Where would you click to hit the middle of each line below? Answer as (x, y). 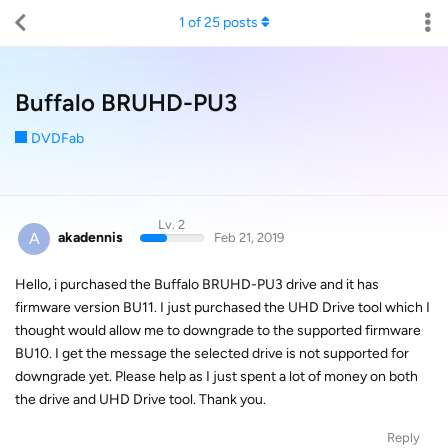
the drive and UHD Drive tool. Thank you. (140, 399)
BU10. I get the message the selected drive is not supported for (212, 353)
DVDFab (57, 138)
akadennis (90, 237)
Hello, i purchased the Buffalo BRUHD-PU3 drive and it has (197, 284)
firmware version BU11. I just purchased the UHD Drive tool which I (222, 307)
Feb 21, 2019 (248, 237)
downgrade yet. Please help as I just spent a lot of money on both (216, 376)
